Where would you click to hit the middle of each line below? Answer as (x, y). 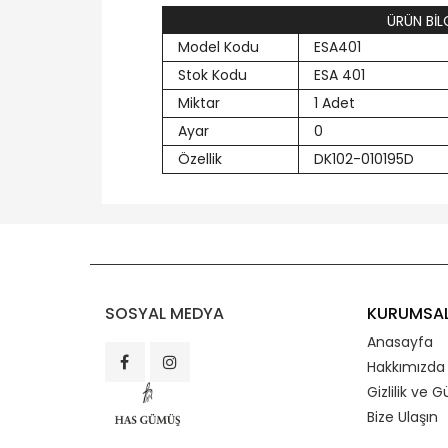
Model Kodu (218, 46)
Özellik (200, 158)
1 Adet (334, 102)
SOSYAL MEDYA (164, 313)
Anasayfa (399, 341)
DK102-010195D (363, 158)
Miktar (199, 102)
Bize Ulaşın (402, 416)
